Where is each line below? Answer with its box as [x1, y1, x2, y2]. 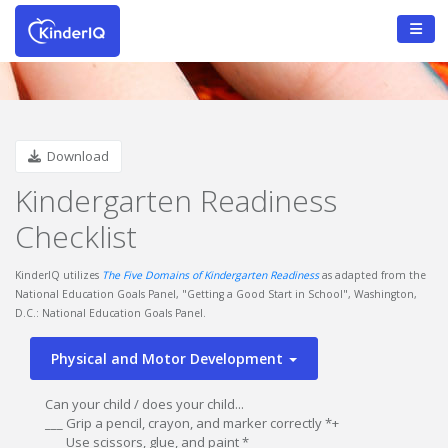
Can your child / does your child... [45, 395, 244, 413]
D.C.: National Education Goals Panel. [15, 306, 206, 320]
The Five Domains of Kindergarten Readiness [102, 268, 319, 282]
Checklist [15, 216, 137, 257]
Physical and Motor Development [51, 349, 287, 368]
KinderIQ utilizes [15, 268, 102, 282]
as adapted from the [319, 268, 426, 282]
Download [41, 147, 109, 165]
